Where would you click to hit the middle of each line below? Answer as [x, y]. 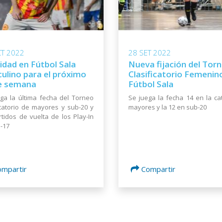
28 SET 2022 [150, 53]
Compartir [158, 169]
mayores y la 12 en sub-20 [167, 107]
